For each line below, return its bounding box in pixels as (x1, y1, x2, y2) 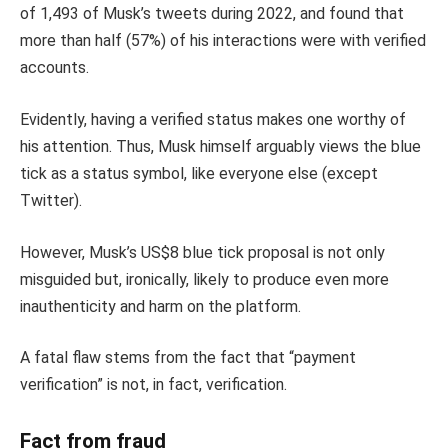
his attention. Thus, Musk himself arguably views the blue (20, 137, 421, 157)
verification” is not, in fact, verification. (20, 375, 287, 395)
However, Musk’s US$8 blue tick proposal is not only (20, 242, 385, 262)
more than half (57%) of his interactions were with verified (20, 31, 426, 51)
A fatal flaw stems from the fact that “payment (20, 348, 356, 368)
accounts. (20, 58, 89, 78)
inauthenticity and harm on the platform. (20, 296, 301, 316)
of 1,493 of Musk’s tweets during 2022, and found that (20, 4, 404, 24)
